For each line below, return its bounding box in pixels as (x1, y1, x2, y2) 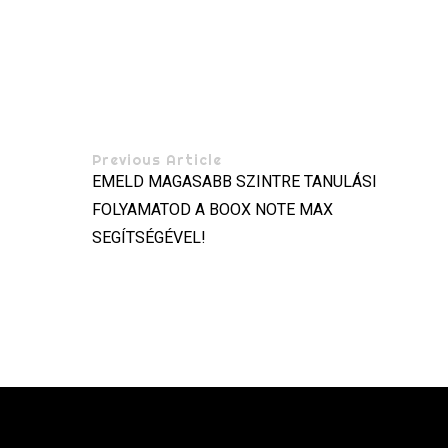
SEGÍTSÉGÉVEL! (92, 228, 207, 248)
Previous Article (92, 151, 223, 170)
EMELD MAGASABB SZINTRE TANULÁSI (92, 172, 378, 192)
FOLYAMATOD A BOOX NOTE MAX (92, 200, 334, 220)
